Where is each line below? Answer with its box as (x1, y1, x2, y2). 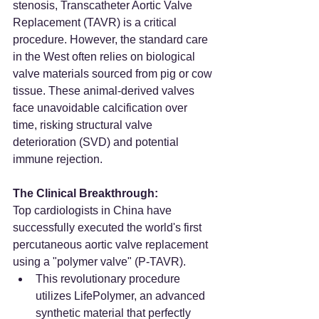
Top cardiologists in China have (13, 204, 174, 216)
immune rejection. (13, 152, 103, 165)
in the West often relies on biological (13, 50, 198, 63)
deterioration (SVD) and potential (13, 135, 182, 148)
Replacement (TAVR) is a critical (13, 16, 179, 28)
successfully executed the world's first (13, 221, 204, 234)
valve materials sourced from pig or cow (13, 67, 215, 80)
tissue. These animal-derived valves (13, 84, 197, 97)
